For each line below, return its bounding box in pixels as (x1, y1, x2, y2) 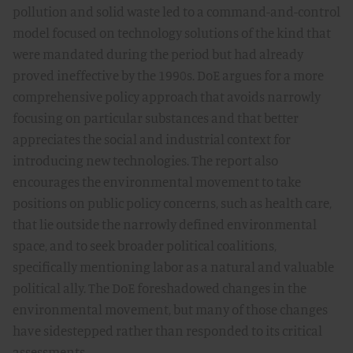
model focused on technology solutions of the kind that (13, 24, 331, 42)
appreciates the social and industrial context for (13, 131, 291, 148)
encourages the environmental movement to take (13, 173, 301, 191)
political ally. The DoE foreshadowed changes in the (13, 280, 307, 297)
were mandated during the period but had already (13, 46, 303, 63)
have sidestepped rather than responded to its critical (13, 322, 322, 340)
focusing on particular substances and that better (13, 110, 299, 127)
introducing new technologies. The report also (13, 152, 278, 169)
